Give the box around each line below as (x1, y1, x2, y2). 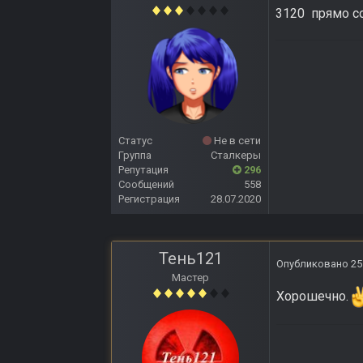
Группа (118, 149, 152, 162)
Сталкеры (211, 149, 261, 162)
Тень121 (158, 249, 223, 269)
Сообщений (118, 178, 174, 191)
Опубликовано (276, 258, 351, 271)
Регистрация (118, 193, 180, 206)
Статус (118, 135, 152, 147)
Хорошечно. (276, 288, 348, 305)
